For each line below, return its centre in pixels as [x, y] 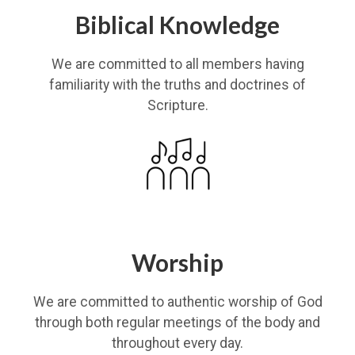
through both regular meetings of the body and [177, 323]
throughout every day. [177, 343]
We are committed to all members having [177, 64]
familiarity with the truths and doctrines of [177, 85]
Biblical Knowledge [177, 25]
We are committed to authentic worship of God [177, 302]
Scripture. [177, 105]
